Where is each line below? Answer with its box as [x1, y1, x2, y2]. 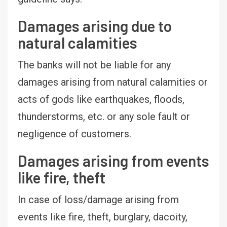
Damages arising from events [18, 151, 209, 170]
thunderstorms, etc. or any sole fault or [18, 110, 190, 123]
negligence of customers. [18, 127, 131, 140]
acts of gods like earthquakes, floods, [18, 93, 184, 105]
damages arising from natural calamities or [18, 75, 208, 88]
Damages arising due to [18, 16, 172, 35]
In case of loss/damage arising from [18, 193, 179, 206]
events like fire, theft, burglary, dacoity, [18, 210, 187, 223]
